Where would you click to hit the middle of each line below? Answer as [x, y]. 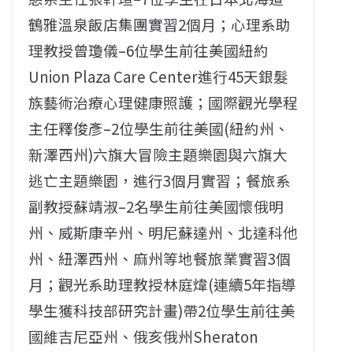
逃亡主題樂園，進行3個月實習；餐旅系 [160, 180]
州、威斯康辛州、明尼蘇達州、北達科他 [163, 232]
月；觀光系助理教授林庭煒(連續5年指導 [162, 284]
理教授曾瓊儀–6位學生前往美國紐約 [149, 50]
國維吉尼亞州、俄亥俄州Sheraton [143, 336]
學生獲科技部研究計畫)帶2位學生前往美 [162, 310]
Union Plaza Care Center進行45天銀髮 [158, 76]
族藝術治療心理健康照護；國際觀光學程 [163, 102]
